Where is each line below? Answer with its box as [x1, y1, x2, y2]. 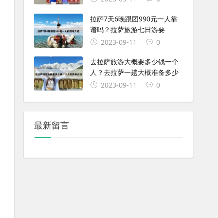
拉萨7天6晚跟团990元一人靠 [90, 14, 178, 23]
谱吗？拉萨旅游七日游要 [90, 24, 165, 34]
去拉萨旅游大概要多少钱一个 [90, 57, 179, 67]
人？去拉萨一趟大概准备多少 [90, 68, 179, 77]
